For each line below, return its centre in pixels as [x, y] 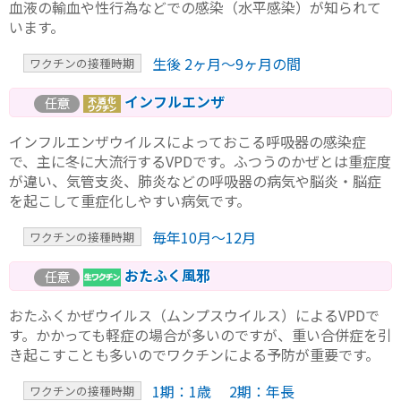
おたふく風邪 [166, 275]
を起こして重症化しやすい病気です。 [130, 200]
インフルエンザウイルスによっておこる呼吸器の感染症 [188, 141]
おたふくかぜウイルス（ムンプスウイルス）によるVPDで [194, 315]
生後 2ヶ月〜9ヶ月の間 [226, 63]
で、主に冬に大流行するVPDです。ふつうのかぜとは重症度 [200, 161]
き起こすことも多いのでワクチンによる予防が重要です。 [194, 354]
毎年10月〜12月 [204, 237]
